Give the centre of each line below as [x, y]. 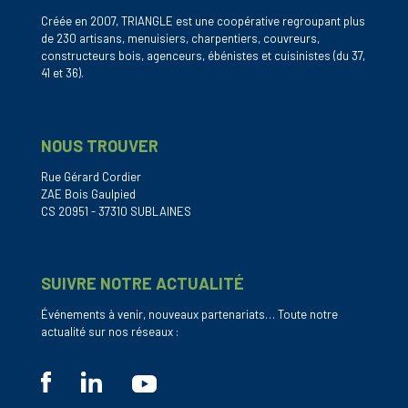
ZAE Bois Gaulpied [88, 194]
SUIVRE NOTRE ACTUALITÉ [143, 284]
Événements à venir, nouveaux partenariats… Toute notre [189, 315]
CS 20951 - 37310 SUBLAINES [116, 212]
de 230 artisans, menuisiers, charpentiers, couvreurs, [180, 39]
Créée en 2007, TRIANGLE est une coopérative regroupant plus [203, 21]
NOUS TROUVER [100, 146]
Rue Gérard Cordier [91, 177]
